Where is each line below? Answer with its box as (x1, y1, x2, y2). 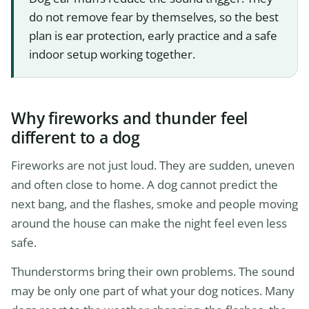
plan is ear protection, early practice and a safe (29, 28, 277, 44)
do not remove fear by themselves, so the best (29, 9, 279, 26)
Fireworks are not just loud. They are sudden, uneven (11, 157, 295, 174)
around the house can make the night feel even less (11, 215, 287, 232)
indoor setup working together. (29, 46, 195, 63)
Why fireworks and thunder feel (11, 107, 248, 130)
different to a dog (11, 126, 140, 149)
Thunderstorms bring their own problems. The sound (11, 263, 295, 280)
